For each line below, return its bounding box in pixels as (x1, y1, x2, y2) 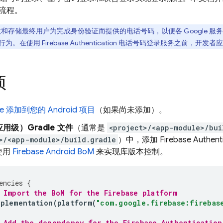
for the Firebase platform (65, 188, 177, 198)
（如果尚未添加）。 (95, 105, 167, 115)
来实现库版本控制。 (94, 147, 168, 157)
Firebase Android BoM (12, 147, 94, 157)
